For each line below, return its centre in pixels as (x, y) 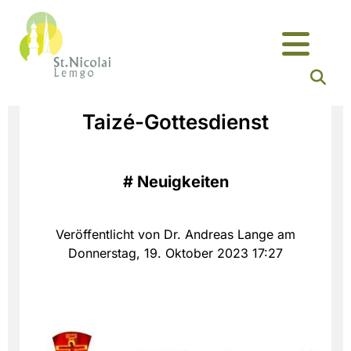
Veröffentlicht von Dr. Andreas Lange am (175, 235)
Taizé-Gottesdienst (175, 122)
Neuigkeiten (183, 182)
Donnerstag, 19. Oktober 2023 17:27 (175, 253)
